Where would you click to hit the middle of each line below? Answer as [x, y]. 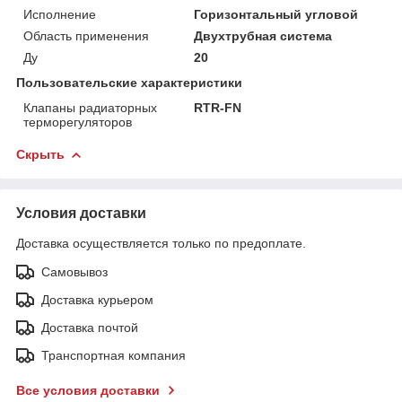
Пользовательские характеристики [129, 82]
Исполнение [60, 14]
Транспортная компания [114, 355]
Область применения [86, 35]
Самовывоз [74, 271]
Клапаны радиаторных [90, 107]
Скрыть [40, 154]
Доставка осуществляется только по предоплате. [161, 243]
